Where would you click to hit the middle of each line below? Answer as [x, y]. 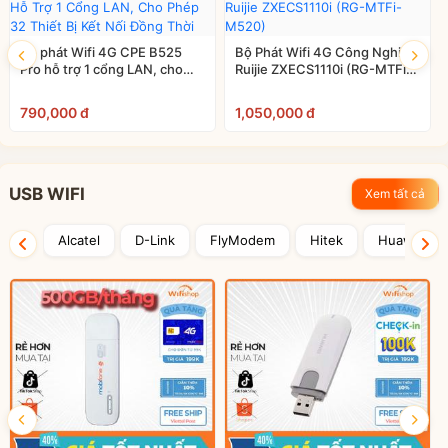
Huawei [401, 240]
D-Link [155, 240]
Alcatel [79, 240]
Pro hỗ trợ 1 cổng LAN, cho [101, 69]
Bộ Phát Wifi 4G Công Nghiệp [326, 52]
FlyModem [242, 240]
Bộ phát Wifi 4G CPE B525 [101, 52]
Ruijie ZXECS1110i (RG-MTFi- [323, 69]
